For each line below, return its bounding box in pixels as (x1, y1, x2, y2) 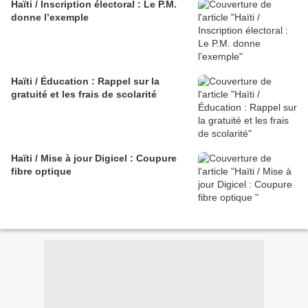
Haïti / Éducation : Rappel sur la (11, 76, 98, 87)
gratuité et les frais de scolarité (11, 89, 157, 100)
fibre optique (11, 166, 71, 177)
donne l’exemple (11, 12, 89, 23)
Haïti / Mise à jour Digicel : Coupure (11, 153, 177, 164)
